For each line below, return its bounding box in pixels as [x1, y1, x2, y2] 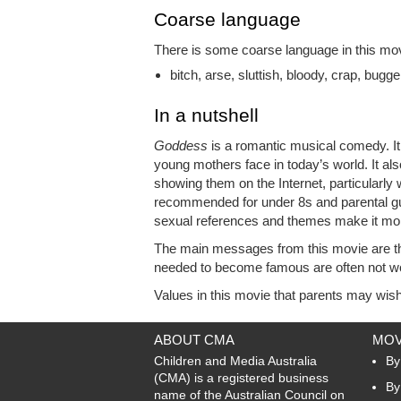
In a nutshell [154, 105, 259, 126]
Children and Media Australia [154, 354, 317, 369]
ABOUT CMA [154, 332, 235, 348]
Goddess [154, 138, 208, 154]
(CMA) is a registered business [154, 371, 328, 386]
